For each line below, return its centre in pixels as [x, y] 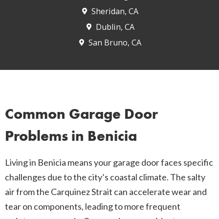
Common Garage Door [81, 114]
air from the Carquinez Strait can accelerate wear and [106, 192]
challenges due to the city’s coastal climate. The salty [105, 177]
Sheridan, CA [115, 11]
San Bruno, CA [115, 43]
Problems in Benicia [71, 136]
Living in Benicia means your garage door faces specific [109, 163]
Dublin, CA [115, 27]
